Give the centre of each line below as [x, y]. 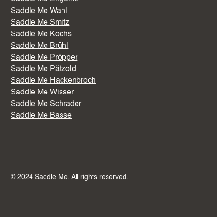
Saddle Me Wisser [42, 93]
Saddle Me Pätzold [44, 70]
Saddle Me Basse [41, 116]
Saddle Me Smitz [40, 23]
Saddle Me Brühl [40, 46]
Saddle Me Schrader [46, 104]
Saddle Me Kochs [41, 35]
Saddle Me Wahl [39, 11]
